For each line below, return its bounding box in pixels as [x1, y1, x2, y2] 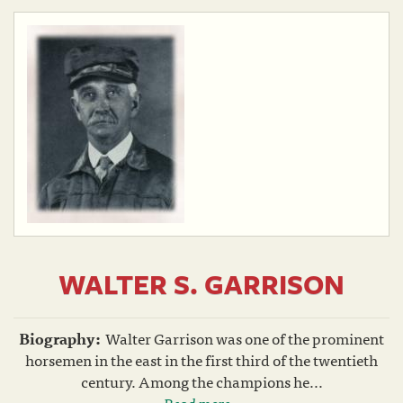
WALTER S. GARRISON [58, 264, 345, 303]
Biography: [19, 326, 101, 350]
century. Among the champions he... [80, 369, 323, 393]
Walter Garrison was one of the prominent [105, 326, 384, 350]
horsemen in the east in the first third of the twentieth [25, 347, 378, 372]
